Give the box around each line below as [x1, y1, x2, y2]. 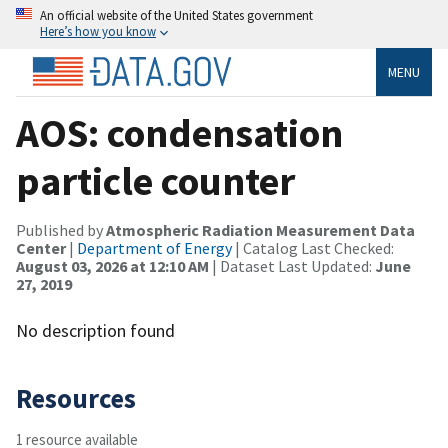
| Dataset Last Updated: [209, 255, 375, 276]
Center [16, 237, 66, 258]
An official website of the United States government [40, 7, 313, 23]
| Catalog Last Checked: [232, 237, 394, 258]
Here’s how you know [40, 23, 156, 39]
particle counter [16, 155, 295, 206]
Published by [16, 219, 106, 240]
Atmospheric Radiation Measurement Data [106, 219, 415, 240]
